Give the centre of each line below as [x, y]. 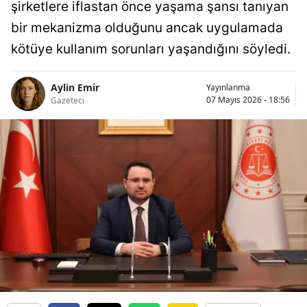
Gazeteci [67, 101]
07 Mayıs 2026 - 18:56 [248, 99]
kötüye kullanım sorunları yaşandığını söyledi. [151, 49]
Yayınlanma [228, 87]
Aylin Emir [75, 88]
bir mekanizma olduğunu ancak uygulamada [147, 27]
